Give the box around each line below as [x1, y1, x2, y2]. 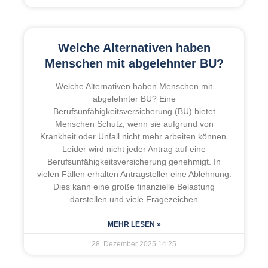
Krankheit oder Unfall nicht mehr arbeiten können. [39, 131, 229, 141]
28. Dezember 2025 [92, 239, 158, 248]
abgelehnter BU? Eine [92, 93, 176, 103]
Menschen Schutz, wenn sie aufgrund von [54, 118, 214, 129]
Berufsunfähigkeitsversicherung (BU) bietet [53, 106, 215, 116]
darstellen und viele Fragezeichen [70, 194, 198, 204]
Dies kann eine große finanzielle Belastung [53, 181, 215, 191]
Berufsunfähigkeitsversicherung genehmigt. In [47, 156, 221, 166]
